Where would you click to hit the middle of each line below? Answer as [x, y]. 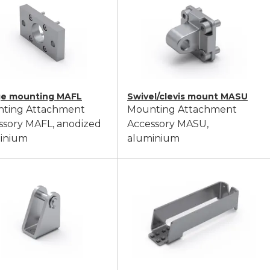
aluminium [153, 138]
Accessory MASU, [168, 124]
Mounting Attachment [182, 109]
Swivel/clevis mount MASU [187, 96]
